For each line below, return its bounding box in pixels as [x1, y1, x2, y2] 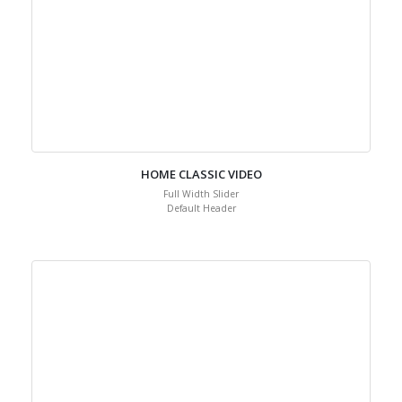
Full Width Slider [163, 223, 239, 236]
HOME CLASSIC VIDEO [140, 202, 262, 218]
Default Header [166, 238, 236, 250]
